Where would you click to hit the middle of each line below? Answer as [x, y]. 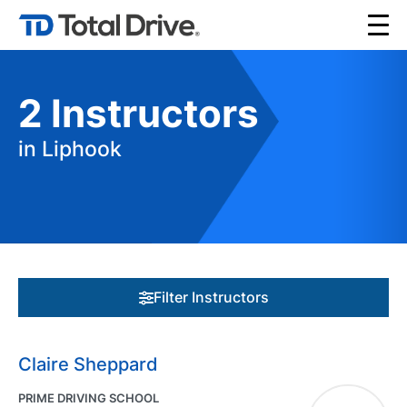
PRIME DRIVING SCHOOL [89, 398]
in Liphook [70, 149]
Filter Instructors [211, 297]
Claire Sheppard [88, 364]
